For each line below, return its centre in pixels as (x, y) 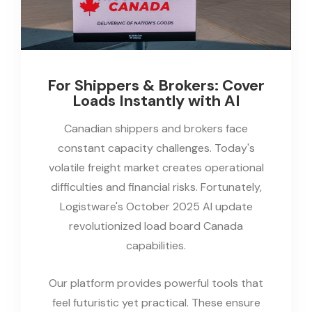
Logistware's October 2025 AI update (156, 206)
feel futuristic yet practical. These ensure (156, 302)
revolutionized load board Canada (156, 226)
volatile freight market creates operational (156, 167)
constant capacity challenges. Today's (156, 148)
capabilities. (156, 245)
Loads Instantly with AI (156, 100)
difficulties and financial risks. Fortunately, (156, 187)
